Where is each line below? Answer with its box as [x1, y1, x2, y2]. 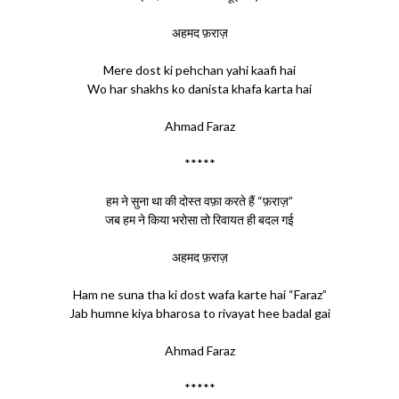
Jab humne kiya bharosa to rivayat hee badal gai [69, 305, 330, 321]
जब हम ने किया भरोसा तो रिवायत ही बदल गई [105, 212, 294, 227]
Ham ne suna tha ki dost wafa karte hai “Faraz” [72, 287, 327, 302]
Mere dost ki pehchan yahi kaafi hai [103, 62, 296, 77]
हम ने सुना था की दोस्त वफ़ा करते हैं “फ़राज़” [106, 193, 293, 208]
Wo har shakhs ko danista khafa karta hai [87, 81, 312, 96]
